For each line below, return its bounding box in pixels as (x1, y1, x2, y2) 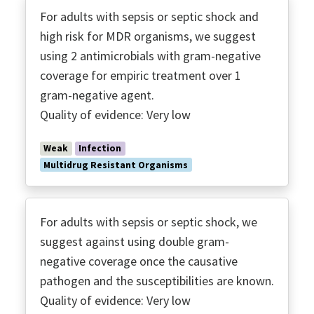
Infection (78, 142, 122, 155)
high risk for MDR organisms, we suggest (40, 28, 256, 45)
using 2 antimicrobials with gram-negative (40, 48, 261, 64)
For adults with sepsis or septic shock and (40, 8, 259, 25)
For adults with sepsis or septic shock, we (40, 213, 257, 230)
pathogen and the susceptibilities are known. (40, 272, 274, 289)
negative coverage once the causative (40, 252, 238, 269)
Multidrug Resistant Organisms (43, 158, 189, 171)
